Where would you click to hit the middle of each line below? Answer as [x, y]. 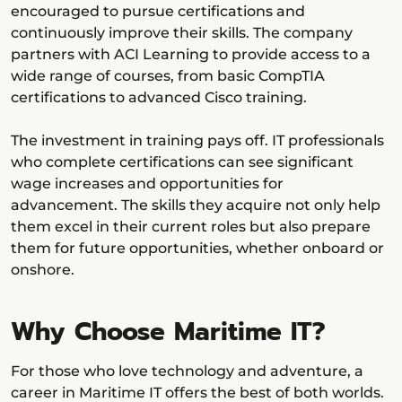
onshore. [43, 270]
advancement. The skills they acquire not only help [196, 205]
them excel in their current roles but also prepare [191, 227]
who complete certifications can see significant [182, 162]
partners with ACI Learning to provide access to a [191, 55]
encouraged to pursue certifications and [158, 12]
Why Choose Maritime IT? [168, 332]
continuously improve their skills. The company [182, 33]
